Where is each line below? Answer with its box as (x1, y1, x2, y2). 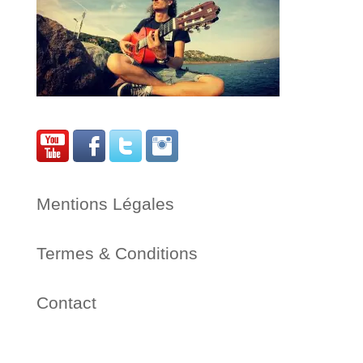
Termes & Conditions (36, 243, 198, 263)
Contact (36, 293, 96, 312)
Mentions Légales (36, 194, 174, 213)
